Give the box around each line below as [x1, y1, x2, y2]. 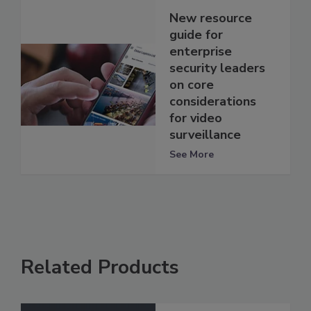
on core [169, 76, 214, 93]
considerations [169, 92, 256, 110]
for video [169, 109, 222, 126]
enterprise [169, 42, 232, 60]
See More [169, 147, 214, 161]
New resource [169, 9, 252, 26]
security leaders [169, 59, 265, 76]
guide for [169, 26, 223, 43]
